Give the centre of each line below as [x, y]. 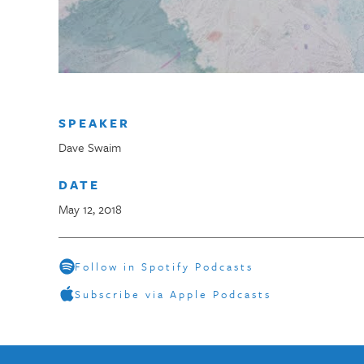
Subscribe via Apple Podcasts [173, 294]
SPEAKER [94, 123]
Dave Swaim [90, 147]
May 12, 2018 [90, 209]
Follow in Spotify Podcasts [165, 266]
